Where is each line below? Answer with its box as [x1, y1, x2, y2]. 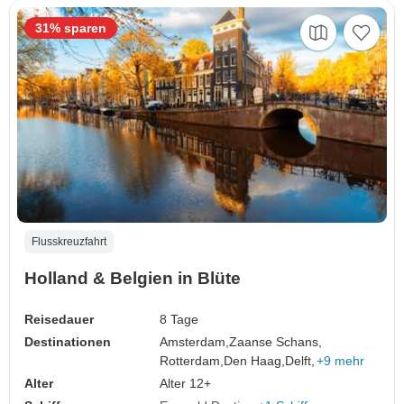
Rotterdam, [160, 353, 225, 369]
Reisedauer [24, 312, 94, 327]
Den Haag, [224, 353, 286, 369]
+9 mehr [317, 353, 365, 369]
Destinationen [24, 335, 111, 350]
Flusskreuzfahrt [32, 235, 106, 249]
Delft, [285, 353, 316, 369]
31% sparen [35, 21, 106, 35]
